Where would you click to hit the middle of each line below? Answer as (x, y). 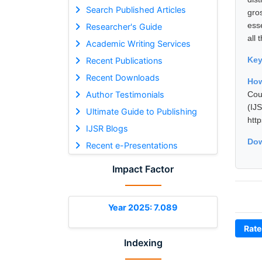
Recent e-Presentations (132, 145)
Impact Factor (143, 169)
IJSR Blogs (107, 128)
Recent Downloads (123, 77)
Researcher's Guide (124, 26)
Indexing (143, 242)
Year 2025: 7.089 (143, 207)
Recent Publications (124, 60)
